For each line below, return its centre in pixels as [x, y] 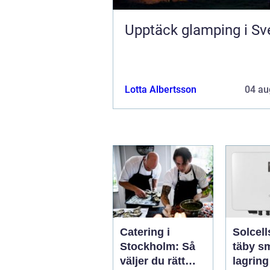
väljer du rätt [152, 261]
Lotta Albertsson [161, 89]
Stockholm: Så [158, 246]
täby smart [245, 246]
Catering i [145, 232]
